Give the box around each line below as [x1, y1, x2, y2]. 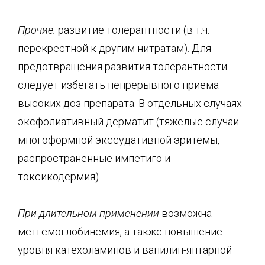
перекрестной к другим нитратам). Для [18, 41, 211, 54]
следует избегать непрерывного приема [18, 78, 219, 91]
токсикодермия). [18, 170, 101, 183]
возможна [159, 207, 212, 219]
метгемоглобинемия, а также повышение [18, 225, 222, 238]
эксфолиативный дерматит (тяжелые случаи [18, 115, 239, 128]
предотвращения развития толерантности [18, 60, 227, 73]
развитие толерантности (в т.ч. [56, 23, 209, 36]
